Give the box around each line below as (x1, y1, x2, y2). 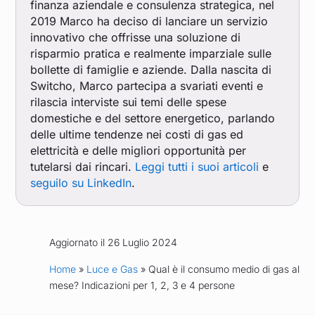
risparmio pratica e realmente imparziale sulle (30, 46, 272, 61)
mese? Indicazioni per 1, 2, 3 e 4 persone (49, 279, 235, 292)
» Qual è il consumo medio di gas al (137, 263, 300, 276)
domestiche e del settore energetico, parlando (30, 111, 276, 126)
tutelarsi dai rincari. (30, 160, 136, 174)
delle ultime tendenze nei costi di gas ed (30, 127, 244, 142)
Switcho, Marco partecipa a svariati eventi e (30, 79, 264, 94)
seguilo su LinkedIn (30, 176, 132, 191)
